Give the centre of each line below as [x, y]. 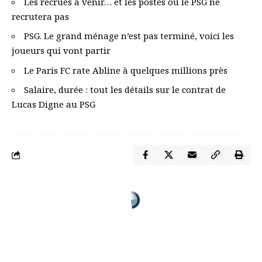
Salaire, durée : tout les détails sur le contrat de [125, 90]
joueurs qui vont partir [61, 51]
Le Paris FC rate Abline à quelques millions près [126, 70]
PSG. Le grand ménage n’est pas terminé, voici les [129, 36]
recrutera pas [40, 16]
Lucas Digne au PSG [54, 104]
